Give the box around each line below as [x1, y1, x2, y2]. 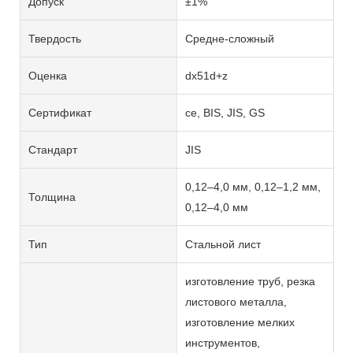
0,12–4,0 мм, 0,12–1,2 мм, [184, 180, 321, 193]
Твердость [28, 32, 81, 45]
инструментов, [184, 336, 260, 349]
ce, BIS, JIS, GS [184, 106, 265, 119]
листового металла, [184, 295, 287, 308]
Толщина [28, 190, 76, 203]
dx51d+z [184, 69, 228, 82]
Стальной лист [184, 237, 261, 251]
